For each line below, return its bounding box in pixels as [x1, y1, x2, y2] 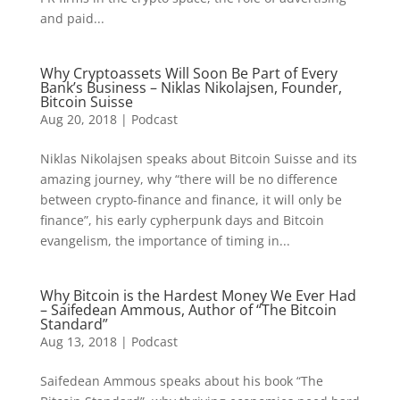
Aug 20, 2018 [39, 111, 117, 128]
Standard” [39, 314, 108, 334]
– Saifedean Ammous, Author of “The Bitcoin [39, 300, 337, 320]
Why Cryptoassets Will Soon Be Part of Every [39, 63, 337, 83]
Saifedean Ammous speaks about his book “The [39, 372, 323, 389]
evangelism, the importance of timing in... [39, 232, 290, 249]
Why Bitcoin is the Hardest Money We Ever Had [39, 286, 356, 305]
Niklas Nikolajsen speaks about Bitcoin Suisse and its [39, 150, 357, 167]
